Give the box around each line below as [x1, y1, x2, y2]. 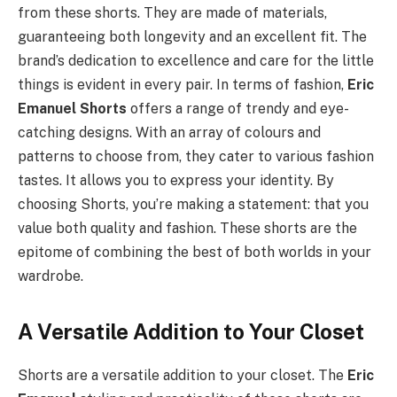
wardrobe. [18, 267, 83, 284]
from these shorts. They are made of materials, [18, 4, 327, 21]
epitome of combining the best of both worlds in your [18, 243, 371, 261]
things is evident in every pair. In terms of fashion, [18, 75, 347, 93]
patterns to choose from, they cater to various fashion [18, 147, 374, 165]
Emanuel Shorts [18, 99, 127, 117]
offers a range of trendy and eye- [127, 99, 349, 117]
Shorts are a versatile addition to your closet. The [18, 366, 347, 384]
